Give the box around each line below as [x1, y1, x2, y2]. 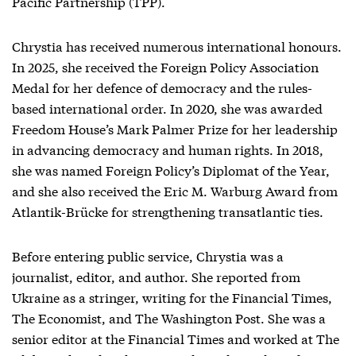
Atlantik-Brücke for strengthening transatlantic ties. [12, 202, 323, 220]
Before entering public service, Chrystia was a [12, 246, 284, 265]
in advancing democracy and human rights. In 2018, [12, 140, 323, 158]
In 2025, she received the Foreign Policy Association [12, 57, 319, 75]
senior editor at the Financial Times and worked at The [12, 329, 339, 347]
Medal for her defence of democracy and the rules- [12, 78, 312, 96]
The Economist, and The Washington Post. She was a [12, 308, 326, 327]
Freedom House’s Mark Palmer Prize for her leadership [12, 119, 338, 137]
